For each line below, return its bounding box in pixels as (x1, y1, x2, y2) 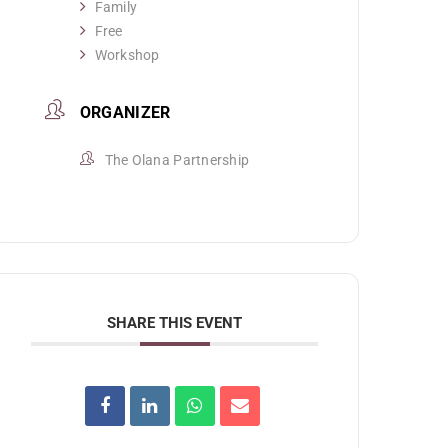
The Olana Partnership (104, 151, 250, 168)
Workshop (94, 47, 160, 64)
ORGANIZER (79, 102, 171, 122)
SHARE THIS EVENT (107, 313, 243, 332)
